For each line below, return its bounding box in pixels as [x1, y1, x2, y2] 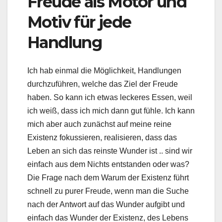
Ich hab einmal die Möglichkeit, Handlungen [27, 66, 181, 75]
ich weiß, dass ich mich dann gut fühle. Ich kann [27, 106, 195, 115]
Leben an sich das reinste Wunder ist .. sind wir [27, 146, 192, 155]
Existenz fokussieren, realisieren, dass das [27, 133, 177, 142]
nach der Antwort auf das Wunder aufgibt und [27, 200, 185, 209]
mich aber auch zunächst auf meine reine [27, 119, 171, 128]
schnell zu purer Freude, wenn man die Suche [27, 186, 189, 195]
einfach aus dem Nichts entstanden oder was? [27, 160, 189, 168]
